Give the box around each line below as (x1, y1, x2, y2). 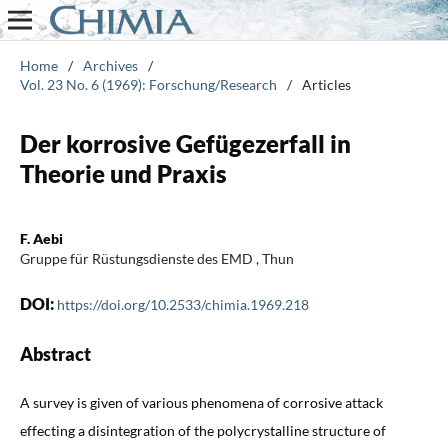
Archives (82, 56, 138, 74)
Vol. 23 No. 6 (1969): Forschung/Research (19, 75, 277, 93)
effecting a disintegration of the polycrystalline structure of (19, 421, 386, 439)
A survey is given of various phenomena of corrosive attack (19, 393, 383, 411)
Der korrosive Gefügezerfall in (19, 128, 351, 158)
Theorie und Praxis (19, 158, 227, 188)
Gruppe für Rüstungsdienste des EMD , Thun (19, 249, 294, 267)
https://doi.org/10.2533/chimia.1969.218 (56, 295, 309, 313)
